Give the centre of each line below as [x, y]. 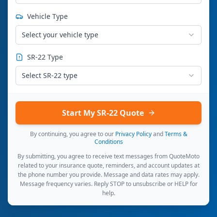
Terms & [176, 134]
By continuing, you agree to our [72, 134]
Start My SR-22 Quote [103, 113]
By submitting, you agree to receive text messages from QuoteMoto [108, 156]
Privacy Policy [133, 134]
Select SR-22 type [50, 75]
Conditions [108, 142]
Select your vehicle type [60, 35]
